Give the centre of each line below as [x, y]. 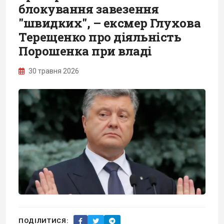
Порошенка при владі [85, 51]
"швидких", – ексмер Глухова [110, 23]
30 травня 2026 [53, 71]
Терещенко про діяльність [100, 37]
